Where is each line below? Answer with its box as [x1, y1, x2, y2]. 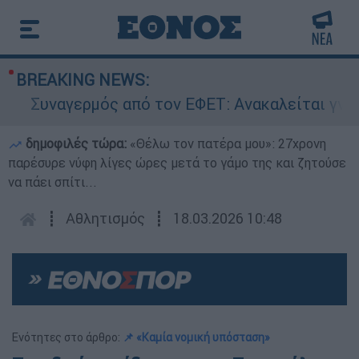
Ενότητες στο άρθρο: [12, 330, 123, 345]
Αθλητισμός [66, 209, 145, 228]
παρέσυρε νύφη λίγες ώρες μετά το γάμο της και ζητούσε [8, 155, 346, 171]
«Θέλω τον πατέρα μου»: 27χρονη [130, 135, 326, 151]
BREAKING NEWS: [16, 70, 149, 90]
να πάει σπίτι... [8, 174, 97, 190]
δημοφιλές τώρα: [22, 135, 130, 151]
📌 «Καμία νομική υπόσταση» [123, 330, 270, 345]
